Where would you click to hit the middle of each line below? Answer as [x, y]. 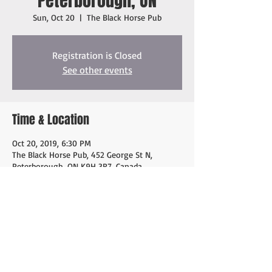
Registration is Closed [97, 55]
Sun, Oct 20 [54, 17]
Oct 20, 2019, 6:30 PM [52, 143]
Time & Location [51, 120]
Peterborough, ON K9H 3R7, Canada [77, 166]
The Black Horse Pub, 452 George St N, [82, 155]
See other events [97, 70]
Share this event [52, 233]
